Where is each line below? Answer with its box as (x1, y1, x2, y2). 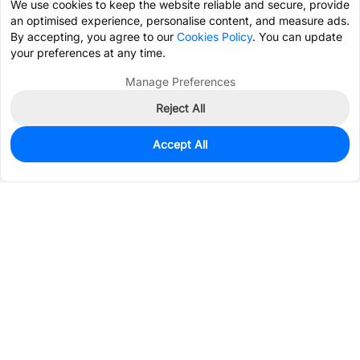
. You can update (252, 30, 342, 43)
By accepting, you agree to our (10, 30, 177, 43)
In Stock (17, 142, 63, 156)
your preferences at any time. (10, 46, 166, 59)
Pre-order (257, 150, 309, 165)
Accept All (153, 137, 207, 151)
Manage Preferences (125, 75, 235, 88)
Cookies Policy (177, 30, 252, 43)
